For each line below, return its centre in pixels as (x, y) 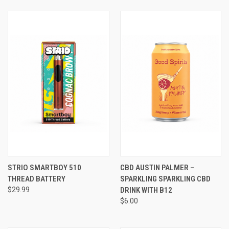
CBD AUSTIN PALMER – (157, 167)
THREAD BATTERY (37, 179)
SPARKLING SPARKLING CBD (165, 179)
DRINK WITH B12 (146, 190)
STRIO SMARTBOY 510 (44, 167)
